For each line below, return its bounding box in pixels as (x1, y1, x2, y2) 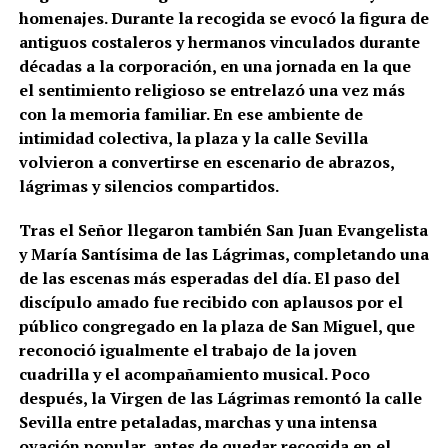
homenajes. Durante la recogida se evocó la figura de (18, 7, 429, 30)
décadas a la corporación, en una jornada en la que (18, 55, 411, 78)
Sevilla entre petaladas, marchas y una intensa (18, 411, 377, 434)
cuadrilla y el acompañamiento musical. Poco (18, 363, 370, 386)
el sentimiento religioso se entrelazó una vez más (18, 79, 405, 102)
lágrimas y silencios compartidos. (18, 175, 279, 198)
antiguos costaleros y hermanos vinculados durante (18, 31, 420, 54)
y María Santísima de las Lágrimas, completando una (18, 243, 429, 266)
